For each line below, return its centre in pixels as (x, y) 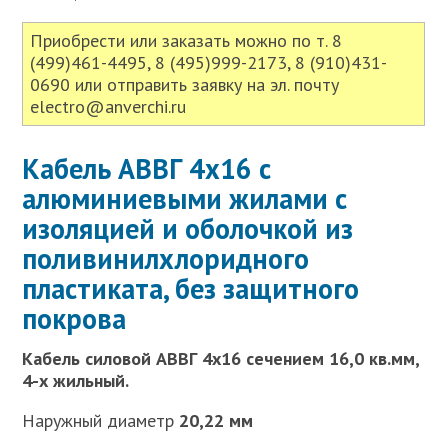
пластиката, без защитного (191, 288)
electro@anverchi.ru (108, 106)
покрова (74, 318)
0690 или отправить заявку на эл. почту (185, 84)
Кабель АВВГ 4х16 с (147, 168)
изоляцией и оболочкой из (188, 228)
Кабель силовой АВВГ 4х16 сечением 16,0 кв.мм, (221, 358)
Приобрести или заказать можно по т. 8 (186, 40)
